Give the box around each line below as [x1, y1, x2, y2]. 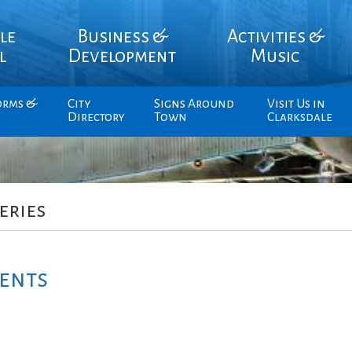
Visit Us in [266, 97, 325, 111]
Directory [67, 110, 125, 124]
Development [68, 46, 177, 66]
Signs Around [153, 97, 234, 111]
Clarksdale [266, 110, 332, 124]
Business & [77, 26, 167, 46]
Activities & [226, 26, 324, 46]
